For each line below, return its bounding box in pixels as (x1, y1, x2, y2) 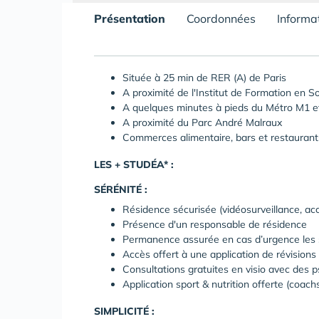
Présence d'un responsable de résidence (122, 218, 307, 231)
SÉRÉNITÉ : (94, 183, 147, 196)
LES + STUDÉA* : (94, 158, 174, 171)
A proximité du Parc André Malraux (122, 116, 282, 129)
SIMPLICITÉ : (94, 305, 155, 318)
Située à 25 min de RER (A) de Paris (122, 71, 286, 84)
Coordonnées (187, 11, 256, 26)
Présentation (94, 11, 165, 26)
